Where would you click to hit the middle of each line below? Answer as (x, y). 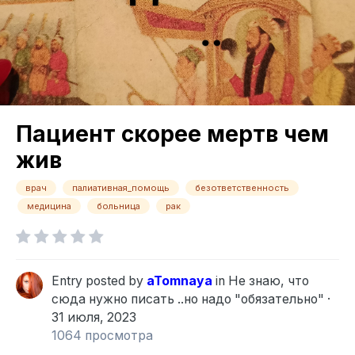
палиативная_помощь (121, 188)
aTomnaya (179, 281)
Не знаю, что (269, 281)
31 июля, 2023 (94, 318)
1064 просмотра (102, 336)
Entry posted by (99, 281)
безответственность (242, 188)
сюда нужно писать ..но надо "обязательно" (188, 300)
